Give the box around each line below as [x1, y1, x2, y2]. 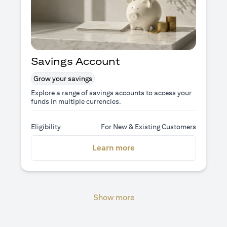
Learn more [92, 143, 135, 153]
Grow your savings [33, 74, 92, 83]
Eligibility [31, 123, 61, 131]
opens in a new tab [134, 142, 205, 153]
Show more [93, 193, 134, 203]
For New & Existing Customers [101, 123, 196, 131]
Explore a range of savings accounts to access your [31, 88, 192, 97]
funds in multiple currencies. [31, 97, 123, 105]
